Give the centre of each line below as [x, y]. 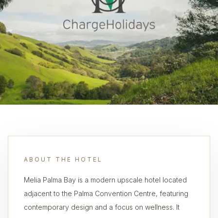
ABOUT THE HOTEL [63, 159]
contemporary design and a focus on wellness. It [102, 207]
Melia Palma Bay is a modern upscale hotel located [105, 180]
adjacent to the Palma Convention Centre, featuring [106, 193]
